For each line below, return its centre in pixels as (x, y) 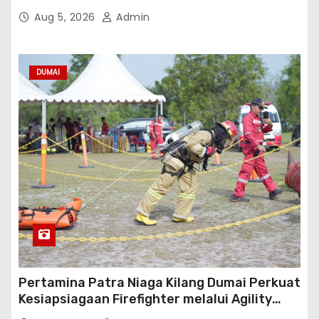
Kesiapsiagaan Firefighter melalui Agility (145, 299)
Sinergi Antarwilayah (85, 10)
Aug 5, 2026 (66, 17)
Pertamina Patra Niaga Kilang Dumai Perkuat (159, 283)
